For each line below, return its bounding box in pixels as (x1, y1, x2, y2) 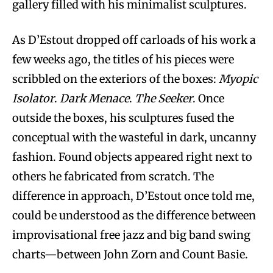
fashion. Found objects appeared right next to (12, 150, 252, 164)
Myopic (219, 72, 258, 86)
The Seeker (135, 91, 193, 105)
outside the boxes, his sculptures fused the (12, 111, 234, 125)
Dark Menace (60, 91, 129, 105)
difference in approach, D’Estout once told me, (12, 189, 255, 203)
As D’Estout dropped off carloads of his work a (12, 33, 256, 47)
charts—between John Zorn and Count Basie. (12, 247, 248, 261)
